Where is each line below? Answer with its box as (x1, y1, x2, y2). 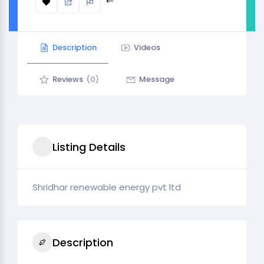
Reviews (52, 74, 83, 85)
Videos (134, 42, 160, 53)
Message (139, 74, 174, 85)
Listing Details (52, 139, 126, 154)
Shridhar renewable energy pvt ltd (32, 181, 181, 193)
